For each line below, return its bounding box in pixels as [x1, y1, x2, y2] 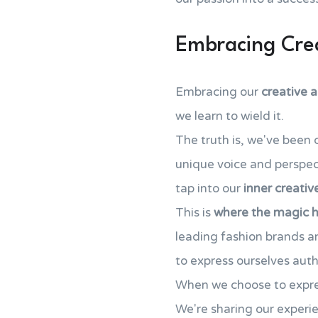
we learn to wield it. [175, 109, 284, 124]
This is [175, 205, 214, 220]
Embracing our [175, 84, 261, 99]
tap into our [175, 181, 243, 196]
